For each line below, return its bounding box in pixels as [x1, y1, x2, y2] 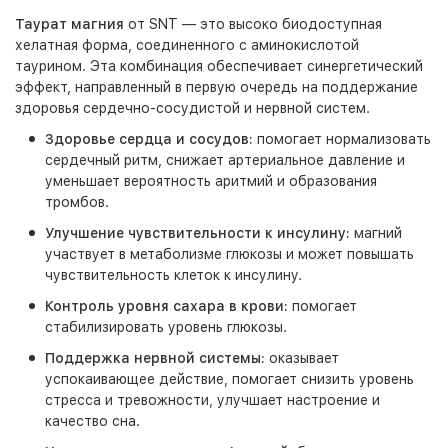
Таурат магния [15, 16, 124, 32]
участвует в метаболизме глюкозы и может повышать [45, 246, 414, 262]
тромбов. [45, 194, 109, 210]
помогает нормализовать [253, 131, 431, 147]
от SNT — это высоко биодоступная [124, 16, 382, 32]
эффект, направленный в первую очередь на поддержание [15, 79, 418, 95]
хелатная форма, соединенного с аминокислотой [15, 37, 359, 53]
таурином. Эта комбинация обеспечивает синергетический [15, 58, 423, 74]
